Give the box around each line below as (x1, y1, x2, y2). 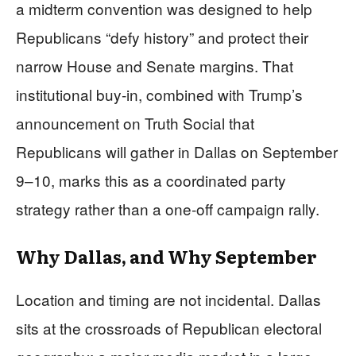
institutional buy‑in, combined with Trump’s (16, 83, 303, 105)
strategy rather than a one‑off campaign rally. (16, 197, 319, 219)
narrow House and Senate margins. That (16, 54, 293, 76)
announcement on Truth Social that (16, 111, 254, 133)
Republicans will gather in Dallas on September (16, 140, 338, 162)
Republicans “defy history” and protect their (16, 25, 308, 48)
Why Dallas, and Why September (16, 242, 317, 269)
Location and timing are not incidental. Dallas (16, 288, 321, 310)
